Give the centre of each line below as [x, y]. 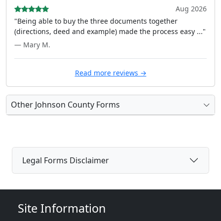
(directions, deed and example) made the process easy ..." [110, 31]
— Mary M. [32, 45]
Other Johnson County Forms [65, 105]
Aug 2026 [191, 9]
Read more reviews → [110, 73]
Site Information [62, 208]
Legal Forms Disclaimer [66, 160]
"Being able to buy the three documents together [96, 21]
